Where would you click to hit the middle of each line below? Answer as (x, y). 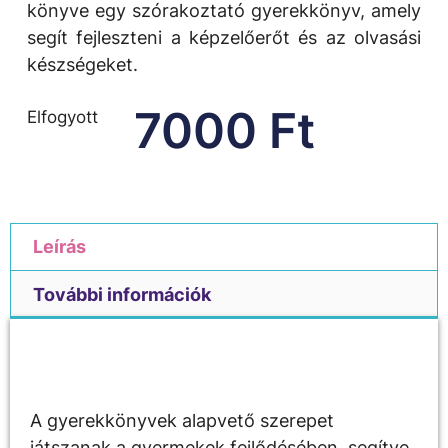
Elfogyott (62, 116)
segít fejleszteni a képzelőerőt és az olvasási (224, 37)
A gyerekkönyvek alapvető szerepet (182, 421)
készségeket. (82, 64)
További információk (121, 294)
